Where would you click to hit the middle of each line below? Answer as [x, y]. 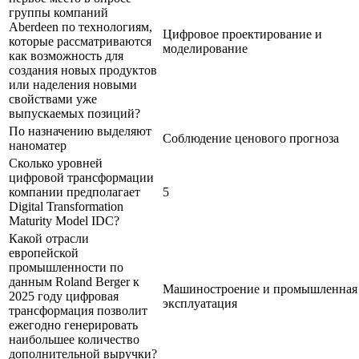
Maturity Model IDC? [64, 220]
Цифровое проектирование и [242, 34]
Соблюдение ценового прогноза [251, 138]
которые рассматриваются [80, 41]
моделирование [205, 48]
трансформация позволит [78, 310]
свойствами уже [53, 99]
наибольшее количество [74, 339]
